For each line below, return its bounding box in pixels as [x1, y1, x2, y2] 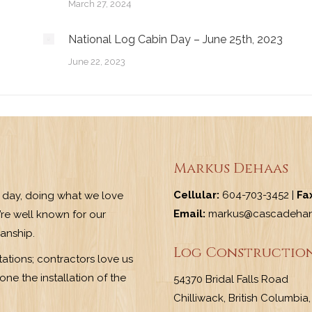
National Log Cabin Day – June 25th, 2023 [68, 33, 283, 46]
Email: [173, 208, 205, 220]
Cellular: [173, 189, 219, 201]
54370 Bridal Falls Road [173, 273, 288, 286]
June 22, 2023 [68, 56, 125, 67]
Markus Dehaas [173, 159, 288, 178]
